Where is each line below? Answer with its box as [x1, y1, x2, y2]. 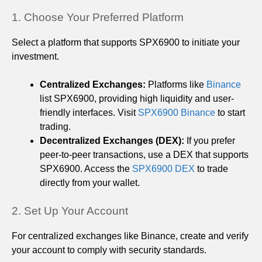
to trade [195, 164, 228, 174]
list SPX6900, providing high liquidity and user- [40, 94, 234, 104]
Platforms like [146, 80, 206, 90]
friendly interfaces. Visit [40, 108, 138, 118]
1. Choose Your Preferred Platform [12, 11, 184, 24]
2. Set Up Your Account [12, 205, 128, 218]
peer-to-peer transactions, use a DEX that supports [40, 150, 249, 160]
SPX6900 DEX [132, 164, 195, 174]
